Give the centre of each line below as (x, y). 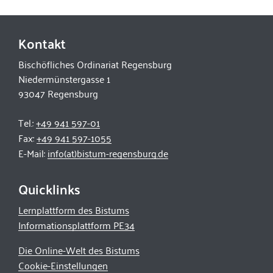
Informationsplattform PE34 (76, 225)
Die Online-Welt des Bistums (79, 250)
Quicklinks (49, 189)
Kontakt (42, 43)
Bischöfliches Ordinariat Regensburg (95, 64)
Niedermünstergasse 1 (64, 79)
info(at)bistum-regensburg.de (108, 153)
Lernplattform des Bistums (74, 210)
